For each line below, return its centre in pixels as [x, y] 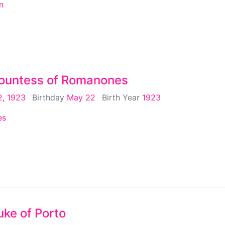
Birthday [49, 97]
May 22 [81, 97]
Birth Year [122, 97]
